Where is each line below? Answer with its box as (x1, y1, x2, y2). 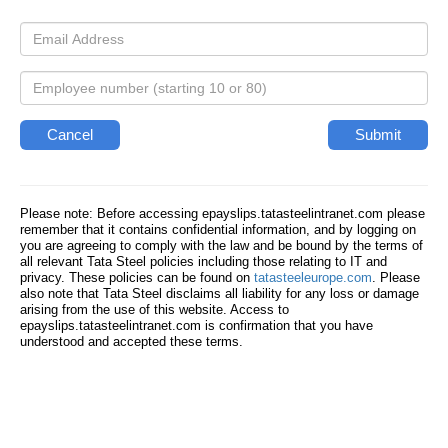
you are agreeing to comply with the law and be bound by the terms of (20, 238, 423, 254)
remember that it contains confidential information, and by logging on (20, 222, 416, 238)
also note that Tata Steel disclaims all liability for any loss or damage (20, 286, 419, 302)
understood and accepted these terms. (20, 334, 243, 350)
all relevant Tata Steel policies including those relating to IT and (20, 254, 387, 270)
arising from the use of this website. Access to (20, 302, 289, 318)
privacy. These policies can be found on (20, 270, 254, 286)
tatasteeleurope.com (254, 270, 372, 286)
